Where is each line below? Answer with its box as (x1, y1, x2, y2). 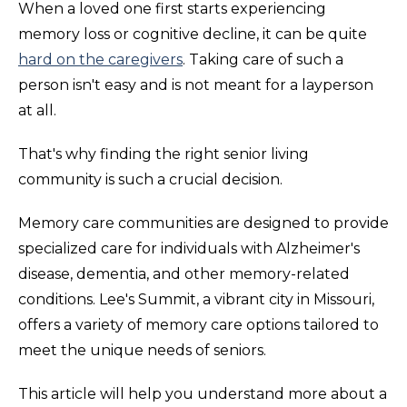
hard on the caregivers (18, 50, 183, 68)
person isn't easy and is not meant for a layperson (18, 75, 373, 94)
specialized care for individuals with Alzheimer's (18, 239, 360, 257)
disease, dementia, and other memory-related (18, 264, 350, 283)
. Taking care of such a (183, 50, 343, 68)
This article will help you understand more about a (18, 384, 387, 402)
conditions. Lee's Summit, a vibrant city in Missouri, (18, 290, 374, 308)
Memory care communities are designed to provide (18, 213, 389, 232)
